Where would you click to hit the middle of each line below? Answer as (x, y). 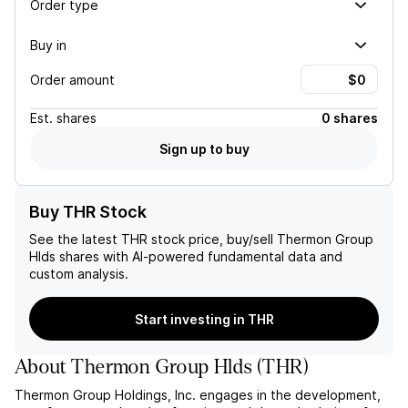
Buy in (48, 45)
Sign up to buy (204, 148)
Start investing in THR (204, 319)
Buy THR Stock (88, 212)
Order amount (72, 79)
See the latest (75, 239)
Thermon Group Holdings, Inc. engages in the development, (198, 395)
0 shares (350, 118)
